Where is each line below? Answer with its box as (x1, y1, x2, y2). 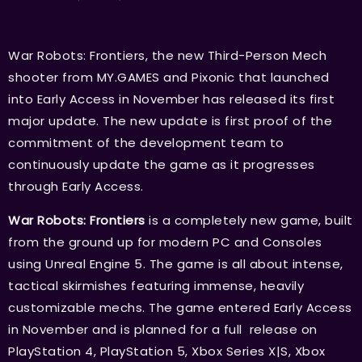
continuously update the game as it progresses (8, 155, 315, 173)
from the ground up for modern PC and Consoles (8, 233, 322, 250)
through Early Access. (8, 177, 144, 195)
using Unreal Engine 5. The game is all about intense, (8, 255, 343, 272)
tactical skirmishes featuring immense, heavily (8, 276, 304, 294)
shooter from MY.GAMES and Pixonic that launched (8, 68, 330, 86)
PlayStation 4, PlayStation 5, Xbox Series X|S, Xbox (8, 342, 326, 360)
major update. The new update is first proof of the (8, 112, 332, 129)
